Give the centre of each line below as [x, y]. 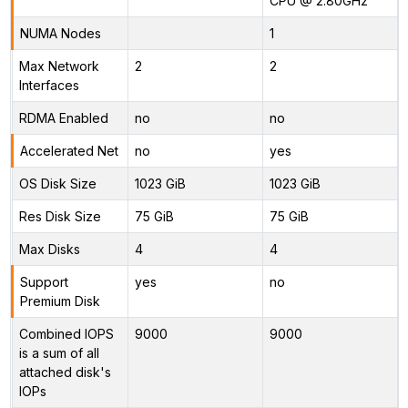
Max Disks [49, 249]
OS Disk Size [57, 183]
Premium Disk [60, 301]
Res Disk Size [60, 216]
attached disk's [65, 372]
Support [44, 281]
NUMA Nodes [60, 33]
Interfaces [49, 85]
